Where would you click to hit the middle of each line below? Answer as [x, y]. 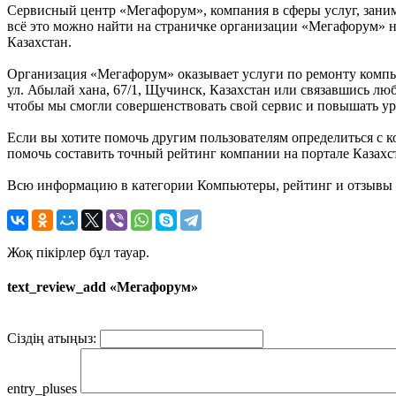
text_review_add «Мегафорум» [103, 286]
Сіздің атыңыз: [52, 339]
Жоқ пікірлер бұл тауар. [78, 252]
